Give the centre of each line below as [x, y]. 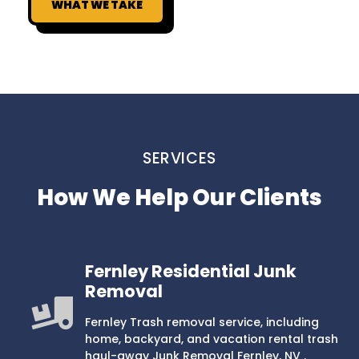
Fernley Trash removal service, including [202, 322]
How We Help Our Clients [179, 197]
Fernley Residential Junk [190, 271]
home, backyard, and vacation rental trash [211, 339]
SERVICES [179, 158]
